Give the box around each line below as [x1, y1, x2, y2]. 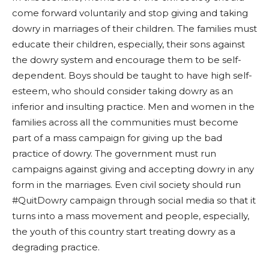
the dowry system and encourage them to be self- [12, 54, 241, 66]
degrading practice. [12, 241, 100, 253]
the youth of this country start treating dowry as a [12, 226, 235, 238]
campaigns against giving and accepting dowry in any [12, 163, 254, 175]
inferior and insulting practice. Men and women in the [12, 101, 255, 113]
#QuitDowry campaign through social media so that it [12, 195, 256, 207]
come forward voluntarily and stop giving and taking [12, 7, 248, 19]
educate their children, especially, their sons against [12, 38, 245, 50]
